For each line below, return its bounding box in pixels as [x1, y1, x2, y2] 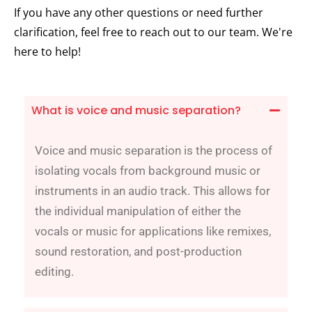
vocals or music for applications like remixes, [35, 224, 271, 238]
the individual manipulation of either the [35, 203, 241, 218]
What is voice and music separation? [31, 102, 241, 118]
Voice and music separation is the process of [35, 143, 272, 157]
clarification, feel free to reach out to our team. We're [14, 24, 292, 40]
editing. [35, 264, 74, 279]
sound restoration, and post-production [35, 244, 242, 258]
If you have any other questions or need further [14, 4, 263, 20]
